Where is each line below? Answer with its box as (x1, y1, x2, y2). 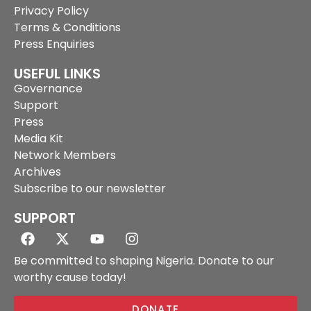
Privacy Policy (14, 2, 89, 19)
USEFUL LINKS (14, 63, 101, 83)
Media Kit (14, 130, 63, 146)
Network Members (14, 146, 116, 163)
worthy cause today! (14, 269, 126, 285)
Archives (14, 163, 61, 180)
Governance (14, 80, 83, 96)
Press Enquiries (14, 35, 94, 52)
